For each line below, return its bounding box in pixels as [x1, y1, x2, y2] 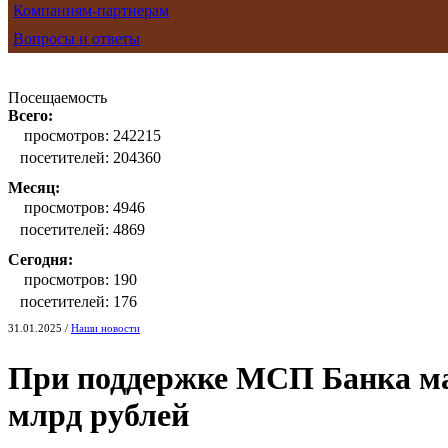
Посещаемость [8, 89, 107, 106]
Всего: [8, 107, 53, 124]
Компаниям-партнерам [13, 2, 169, 19]
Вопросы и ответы [13, 30, 140, 47]
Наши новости [71, 323, 140, 334]
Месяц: [8, 179, 60, 196]
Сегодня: [8, 251, 73, 268]
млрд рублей [8, 397, 189, 434]
